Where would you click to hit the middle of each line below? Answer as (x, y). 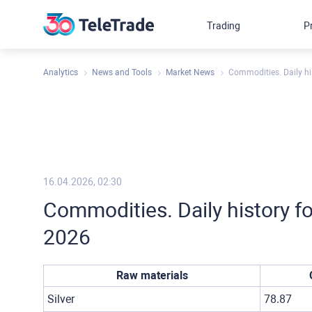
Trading (224, 26)
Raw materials (152, 275)
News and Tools (122, 72)
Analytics (61, 72)
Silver (61, 299)
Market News (190, 72)
